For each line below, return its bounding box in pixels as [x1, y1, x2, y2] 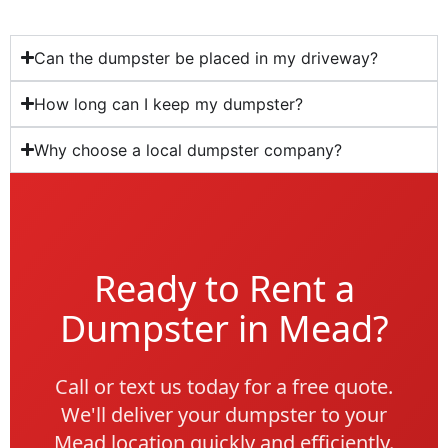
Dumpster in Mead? [59, 303, 389, 353]
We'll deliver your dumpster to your [61, 400, 387, 428]
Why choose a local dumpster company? [34, 139, 343, 160]
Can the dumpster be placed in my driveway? [34, 47, 379, 68]
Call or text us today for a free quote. [55, 372, 393, 400]
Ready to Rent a [93, 263, 355, 313]
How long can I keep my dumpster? [34, 93, 304, 114]
